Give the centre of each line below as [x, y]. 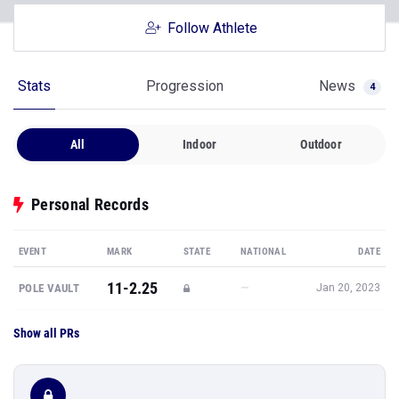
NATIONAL [264, 252]
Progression [185, 86]
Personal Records [90, 204]
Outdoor [321, 144]
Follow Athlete [212, 28]
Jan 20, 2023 [348, 288]
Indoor [199, 144]
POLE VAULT [49, 288]
